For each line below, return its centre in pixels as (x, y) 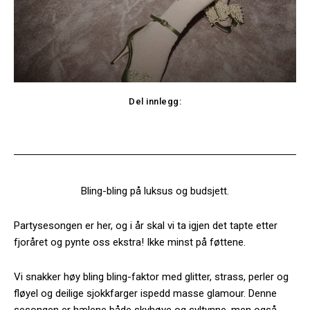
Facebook (106, 129)
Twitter (197, 129)
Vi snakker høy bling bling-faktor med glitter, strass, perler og (151, 277)
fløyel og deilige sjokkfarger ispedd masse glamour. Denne (145, 294)
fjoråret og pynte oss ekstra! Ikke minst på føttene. (130, 243)
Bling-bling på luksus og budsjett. (155, 191)
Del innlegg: (155, 102)
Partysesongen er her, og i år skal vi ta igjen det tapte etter (146, 226)
